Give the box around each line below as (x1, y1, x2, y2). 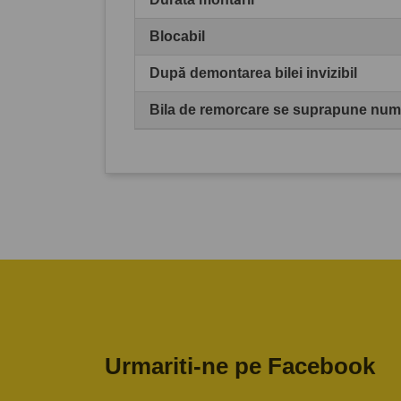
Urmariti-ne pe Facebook (105, 352, 375, 380)
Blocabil (149, 28, 205, 44)
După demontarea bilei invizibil (149, 64, 357, 81)
